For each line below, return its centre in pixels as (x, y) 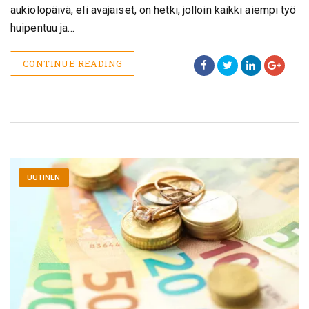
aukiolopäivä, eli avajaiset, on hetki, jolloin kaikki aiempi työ (153, 10)
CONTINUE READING (73, 63)
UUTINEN (43, 178)
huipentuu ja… (43, 28)
